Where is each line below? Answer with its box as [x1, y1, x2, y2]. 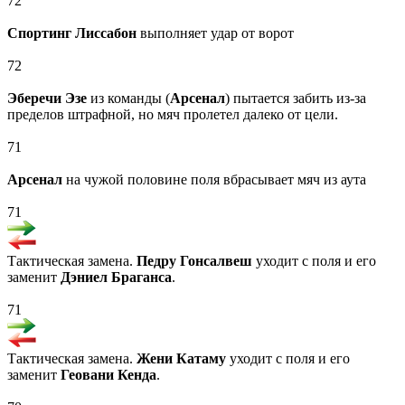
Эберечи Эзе [7, 90, 87, 107]
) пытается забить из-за [225, 90, 366, 107]
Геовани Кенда [61, 367, 156, 383]
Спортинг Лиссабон [7, 25, 137, 42]
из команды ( [87, 90, 170, 107]
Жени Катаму [137, 351, 226, 367]
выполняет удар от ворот [137, 25, 294, 42]
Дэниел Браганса [61, 269, 172, 286]
